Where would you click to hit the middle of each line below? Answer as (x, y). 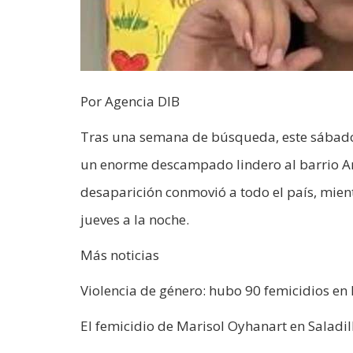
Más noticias (120, 255)
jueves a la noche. (135, 219)
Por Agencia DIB (130, 101)
